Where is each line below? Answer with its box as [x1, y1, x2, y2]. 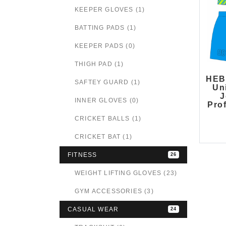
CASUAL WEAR [68, 205, 119, 213]
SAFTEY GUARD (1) [75, 78, 141, 86]
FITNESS [68, 151, 97, 158]
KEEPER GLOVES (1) [75, 6, 145, 13]
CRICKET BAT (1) [75, 133, 132, 140]
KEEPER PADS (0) [75, 42, 135, 49]
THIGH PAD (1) [75, 60, 124, 68]
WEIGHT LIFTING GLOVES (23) [75, 169, 178, 177]
